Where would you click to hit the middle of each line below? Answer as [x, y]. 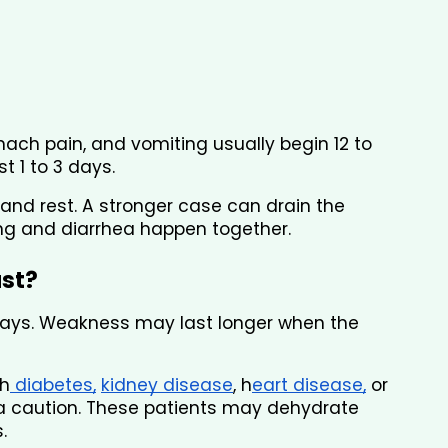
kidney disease [167, 385]
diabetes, [53, 385]
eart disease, [309, 385]
